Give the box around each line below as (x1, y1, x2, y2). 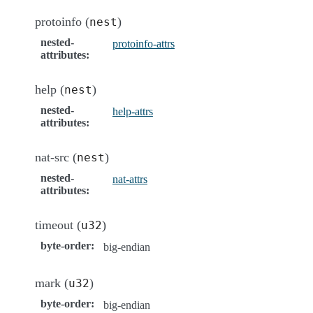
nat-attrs (112, 173, 147, 185)
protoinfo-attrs (112, 37, 175, 50)
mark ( (35, 275, 68, 290)
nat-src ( (35, 150, 77, 164)
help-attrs (112, 105, 153, 117)
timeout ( (35, 217, 81, 232)
